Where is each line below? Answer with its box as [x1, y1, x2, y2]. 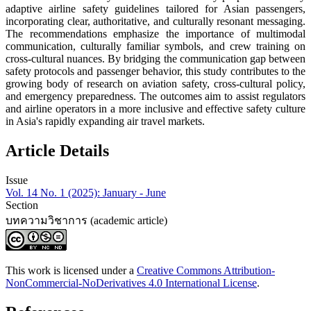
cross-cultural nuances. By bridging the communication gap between [6, 53, 305, 65]
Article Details [6, 142, 109, 160]
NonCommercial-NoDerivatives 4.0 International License [6, 277, 257, 289]
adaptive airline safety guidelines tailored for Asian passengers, [6, 3, 305, 15]
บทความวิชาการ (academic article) [6, 215, 167, 227]
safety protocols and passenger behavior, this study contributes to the [6, 65, 305, 78]
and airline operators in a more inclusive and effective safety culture [6, 103, 305, 115]
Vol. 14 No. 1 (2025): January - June [6, 187, 166, 199]
